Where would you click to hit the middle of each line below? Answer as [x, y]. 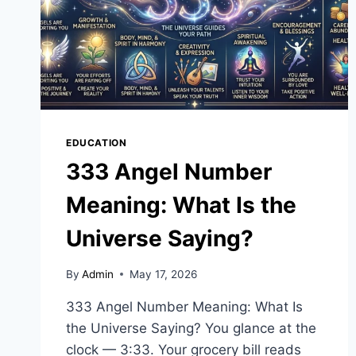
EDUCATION [97, 143]
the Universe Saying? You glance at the [191, 328]
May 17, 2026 [164, 274]
